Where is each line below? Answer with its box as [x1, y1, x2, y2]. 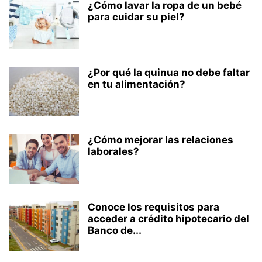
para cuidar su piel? [88, 11, 185, 23]
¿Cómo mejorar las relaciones [88, 134, 233, 146]
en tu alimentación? [88, 78, 185, 90]
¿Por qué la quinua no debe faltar [88, 67, 250, 78]
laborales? [88, 146, 139, 157]
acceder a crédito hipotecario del [88, 213, 249, 225]
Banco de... [88, 225, 142, 236]
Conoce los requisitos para [88, 201, 219, 213]
